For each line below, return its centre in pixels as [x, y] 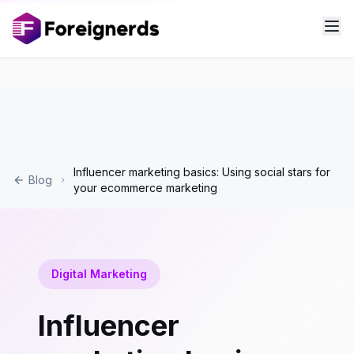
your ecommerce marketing [145, 188]
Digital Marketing [99, 274]
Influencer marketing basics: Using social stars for [201, 172]
